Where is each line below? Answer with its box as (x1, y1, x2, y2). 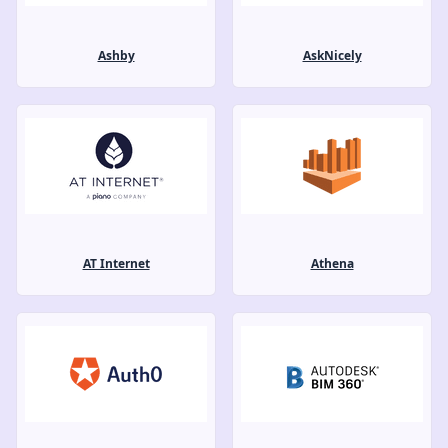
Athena (310, 254, 354, 272)
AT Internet (82, 254, 150, 272)
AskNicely (302, 46, 362, 64)
